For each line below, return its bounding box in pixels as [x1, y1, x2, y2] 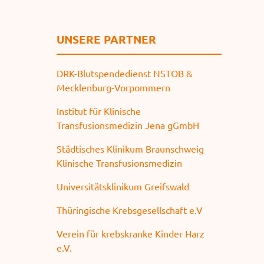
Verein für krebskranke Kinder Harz [56, 227, 204, 240]
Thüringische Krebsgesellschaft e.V [56, 204, 203, 216]
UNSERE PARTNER [56, 32, 156, 47]
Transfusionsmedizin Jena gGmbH [56, 119, 199, 131]
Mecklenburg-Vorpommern [56, 81, 170, 94]
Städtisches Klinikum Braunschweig [56, 143, 204, 155]
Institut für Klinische [56, 105, 141, 117]
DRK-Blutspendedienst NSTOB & [56, 67, 193, 80]
